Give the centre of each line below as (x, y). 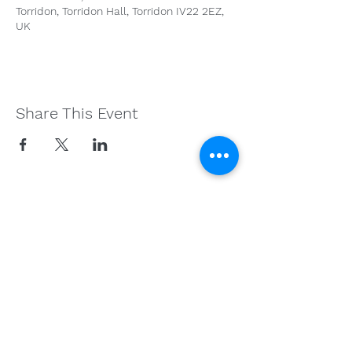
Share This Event (77, 113)
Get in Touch (126, 203)
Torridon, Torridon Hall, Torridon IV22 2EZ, (120, 11)
